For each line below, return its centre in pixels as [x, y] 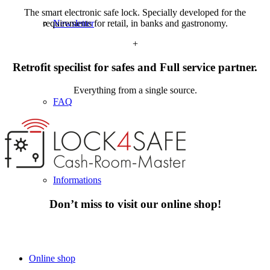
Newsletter [74, 24]
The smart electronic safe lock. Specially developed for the [135, 12]
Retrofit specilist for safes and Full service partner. [135, 67]
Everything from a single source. [135, 90]
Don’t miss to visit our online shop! [135, 204]
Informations [77, 180]
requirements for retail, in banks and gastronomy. [135, 23]
